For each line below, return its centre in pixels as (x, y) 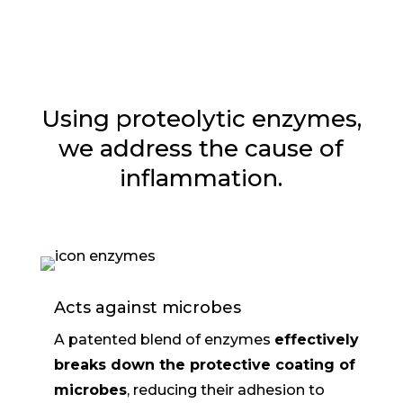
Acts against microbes (147, 308)
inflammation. (201, 178)
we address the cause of (201, 148)
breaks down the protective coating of (204, 365)
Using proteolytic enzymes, (201, 119)
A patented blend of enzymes (164, 340)
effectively (316, 340)
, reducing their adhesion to (225, 390)
